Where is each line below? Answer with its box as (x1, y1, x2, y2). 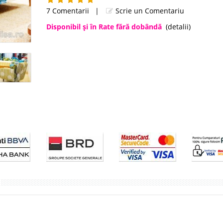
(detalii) (165, 22, 191, 31)
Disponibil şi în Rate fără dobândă (46, 22, 162, 31)
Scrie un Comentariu (113, 6, 184, 15)
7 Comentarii (46, 6, 89, 15)
